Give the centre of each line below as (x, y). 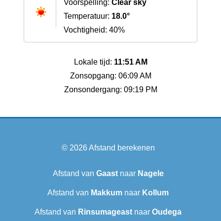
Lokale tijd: (94, 62)
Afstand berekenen (122, 148)
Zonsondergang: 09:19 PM (110, 90)
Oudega (167, 212)
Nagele (150, 174)
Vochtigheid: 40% (94, 30)
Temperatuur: (88, 16)
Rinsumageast (105, 212)
